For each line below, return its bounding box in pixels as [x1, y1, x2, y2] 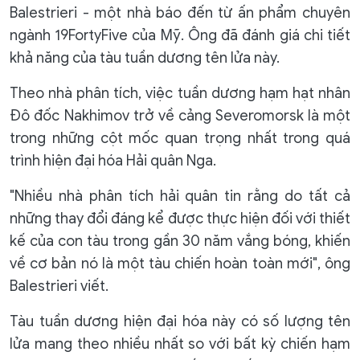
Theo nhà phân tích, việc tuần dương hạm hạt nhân [10, 84, 350, 102]
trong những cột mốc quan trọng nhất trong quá [10, 129, 350, 147]
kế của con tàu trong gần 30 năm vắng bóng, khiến [10, 232, 350, 250]
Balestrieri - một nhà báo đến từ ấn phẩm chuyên [10, 4, 350, 22]
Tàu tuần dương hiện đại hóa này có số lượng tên [10, 313, 350, 330]
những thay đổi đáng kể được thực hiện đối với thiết [10, 210, 350, 227]
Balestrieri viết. [10, 277, 108, 295]
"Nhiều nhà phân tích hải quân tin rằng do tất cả [10, 187, 350, 205]
